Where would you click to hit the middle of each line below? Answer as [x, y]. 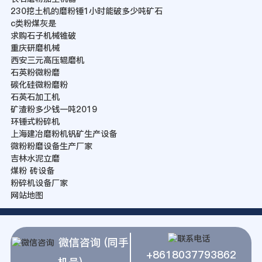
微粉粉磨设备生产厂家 [51, 146]
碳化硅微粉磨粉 [39, 85]
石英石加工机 [35, 97]
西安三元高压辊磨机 [47, 60]
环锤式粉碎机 [35, 121]
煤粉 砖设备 [32, 170]
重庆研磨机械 [35, 48]
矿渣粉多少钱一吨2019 [54, 109]
